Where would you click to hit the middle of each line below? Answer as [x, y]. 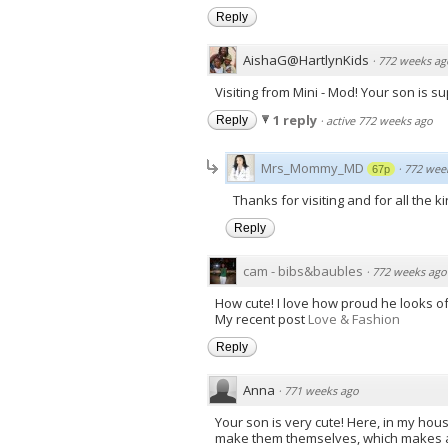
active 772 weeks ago [379, 120]
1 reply [296, 119]
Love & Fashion [354, 318]
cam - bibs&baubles [303, 270]
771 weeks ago [321, 390]
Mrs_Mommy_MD [312, 167]
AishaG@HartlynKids [306, 59]
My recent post [261, 318]
